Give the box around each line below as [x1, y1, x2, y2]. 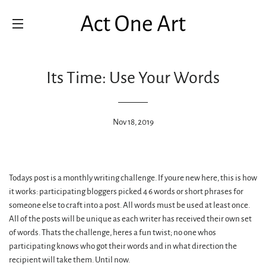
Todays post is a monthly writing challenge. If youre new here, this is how [9, 173, 257, 182]
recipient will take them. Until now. [9, 255, 130, 264]
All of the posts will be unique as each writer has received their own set [9, 214, 252, 223]
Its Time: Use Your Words [46, 69, 220, 87]
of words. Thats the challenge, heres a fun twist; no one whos [9, 228, 216, 237]
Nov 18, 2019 [112, 118, 154, 126]
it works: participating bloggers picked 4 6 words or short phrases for [9, 187, 243, 196]
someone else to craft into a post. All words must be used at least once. [9, 201, 250, 210]
